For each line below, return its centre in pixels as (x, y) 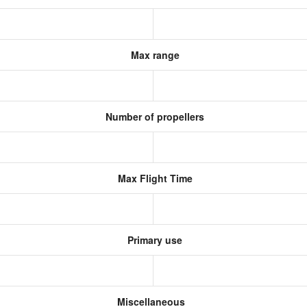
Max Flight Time (153, 178)
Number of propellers (153, 116)
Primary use (153, 240)
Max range (153, 55)
